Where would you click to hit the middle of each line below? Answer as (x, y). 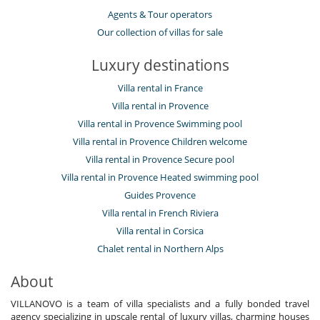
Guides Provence (160, 195)
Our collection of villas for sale (160, 32)
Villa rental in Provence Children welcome (160, 141)
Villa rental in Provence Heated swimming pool (160, 177)
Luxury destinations (160, 65)
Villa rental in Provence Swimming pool (160, 123)
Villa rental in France (160, 87)
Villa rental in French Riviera (160, 212)
